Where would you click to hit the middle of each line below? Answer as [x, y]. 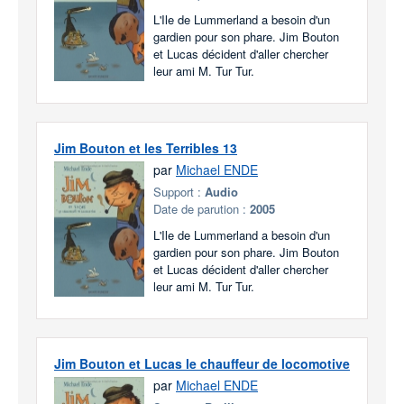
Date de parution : [202, 209]
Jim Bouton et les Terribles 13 [146, 148]
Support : [179, 192]
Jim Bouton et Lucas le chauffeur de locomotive [202, 363]
